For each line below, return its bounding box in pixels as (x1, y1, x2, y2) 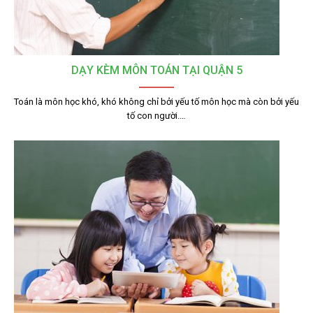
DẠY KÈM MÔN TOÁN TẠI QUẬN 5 (71, 63, 242, 77)
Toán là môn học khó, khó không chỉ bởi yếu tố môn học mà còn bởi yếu (14, 96, 299, 107)
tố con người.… (127, 110, 186, 121)
